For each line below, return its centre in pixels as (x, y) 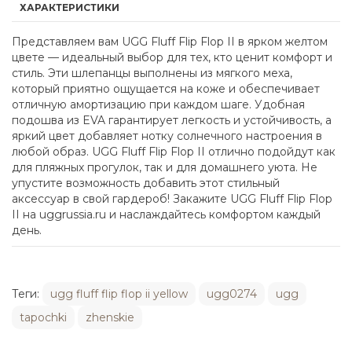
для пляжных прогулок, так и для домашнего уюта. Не (165, 167)
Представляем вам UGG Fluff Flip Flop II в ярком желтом (170, 42)
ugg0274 (232, 294)
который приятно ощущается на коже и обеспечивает (166, 89)
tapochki (43, 317)
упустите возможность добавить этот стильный (146, 183)
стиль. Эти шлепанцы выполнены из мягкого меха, (152, 73)
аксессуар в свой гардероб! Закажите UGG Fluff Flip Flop (172, 199)
